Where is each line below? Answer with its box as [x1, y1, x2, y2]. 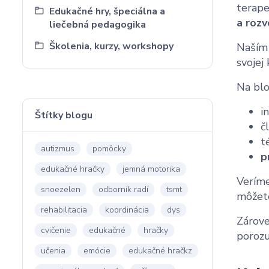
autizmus [41, 143, 74, 154]
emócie [83, 245, 110, 256]
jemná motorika [122, 163, 180, 175]
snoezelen [41, 184, 80, 195]
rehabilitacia [41, 204, 87, 216]
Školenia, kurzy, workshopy [49, 40, 174, 53]
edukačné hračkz [128, 245, 192, 256]
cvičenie [41, 225, 71, 236]
